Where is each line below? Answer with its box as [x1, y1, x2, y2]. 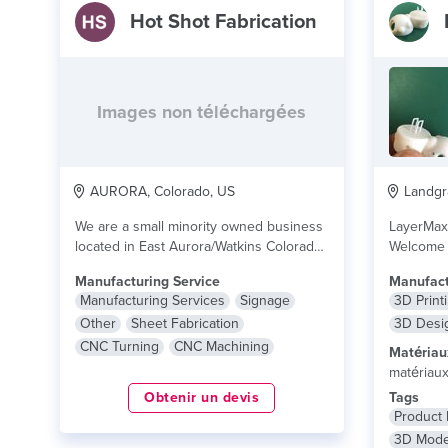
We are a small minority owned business [75, 218, 323, 235]
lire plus [168, 258, 217, 275]
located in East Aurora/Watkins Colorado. [75, 238, 325, 255]
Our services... [75, 258, 168, 275]
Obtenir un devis [144, 389, 260, 406]
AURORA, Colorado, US [86, 183, 235, 200]
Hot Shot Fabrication [130, 10, 317, 34]
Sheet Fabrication [131, 315, 239, 332]
